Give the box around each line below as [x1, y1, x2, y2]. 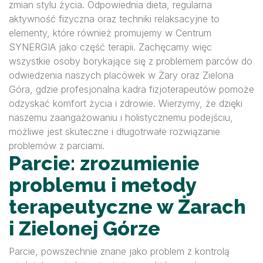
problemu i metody [9, 173, 196, 197]
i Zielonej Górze [9, 217, 160, 240]
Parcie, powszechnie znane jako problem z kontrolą [9, 245, 230, 257]
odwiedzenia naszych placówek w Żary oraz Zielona [9, 69, 234, 81]
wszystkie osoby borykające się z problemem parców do [9, 55, 252, 67]
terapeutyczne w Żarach [9, 195, 246, 218]
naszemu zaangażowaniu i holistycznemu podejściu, [9, 112, 233, 123]
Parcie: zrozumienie [9, 151, 200, 175]
